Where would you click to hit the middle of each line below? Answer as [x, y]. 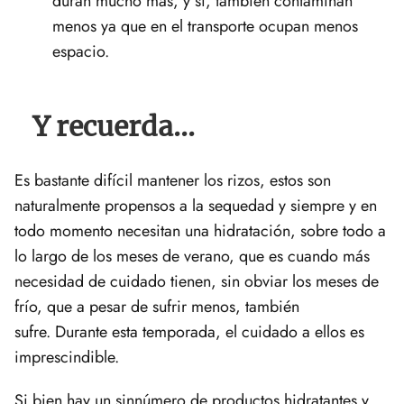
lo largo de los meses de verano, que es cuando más [192, 256]
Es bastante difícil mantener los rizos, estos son [173, 180]
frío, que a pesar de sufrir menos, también [157, 306]
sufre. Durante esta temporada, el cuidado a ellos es [189, 331]
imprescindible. [67, 357]
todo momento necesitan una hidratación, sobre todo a [200, 230]
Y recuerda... [114, 126]
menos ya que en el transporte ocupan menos [205, 26]
